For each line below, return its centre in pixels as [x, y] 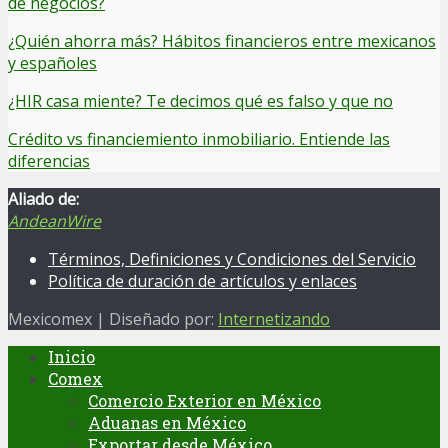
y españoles [52, 63]
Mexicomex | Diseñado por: [113, 319]
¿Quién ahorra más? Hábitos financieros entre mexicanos [222, 41]
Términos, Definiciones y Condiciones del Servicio [232, 259]
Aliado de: [43, 199]
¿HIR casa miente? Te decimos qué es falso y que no [200, 101]
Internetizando [274, 319]
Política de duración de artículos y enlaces [202, 281]
